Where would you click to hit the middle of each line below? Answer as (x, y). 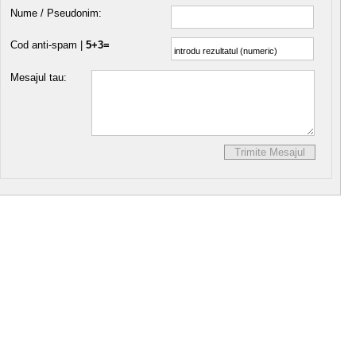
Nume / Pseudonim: (56, 14)
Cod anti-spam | (48, 45)
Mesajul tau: (39, 77)
